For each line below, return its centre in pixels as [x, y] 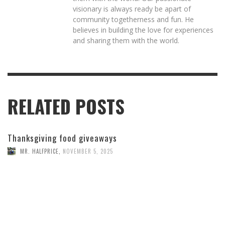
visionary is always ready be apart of [132, 9]
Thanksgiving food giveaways [62, 138]
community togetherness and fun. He [133, 20]
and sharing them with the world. [126, 41]
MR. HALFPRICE [39, 151]
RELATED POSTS [66, 107]
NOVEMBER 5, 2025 [88, 151]
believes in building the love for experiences [143, 30]
